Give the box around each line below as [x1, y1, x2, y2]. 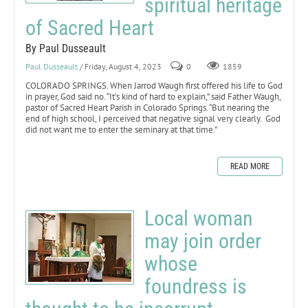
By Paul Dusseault [25, 41, 106, 55]
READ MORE [230, 161, 269, 171]
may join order [144, 228, 261, 253]
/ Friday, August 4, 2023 [80, 60, 162, 71]
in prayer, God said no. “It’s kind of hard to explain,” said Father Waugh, [25, 90, 280, 102]
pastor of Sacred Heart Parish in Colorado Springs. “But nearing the [25, 101, 269, 113]
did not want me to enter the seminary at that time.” [25, 123, 217, 135]
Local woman [144, 206, 253, 230]
